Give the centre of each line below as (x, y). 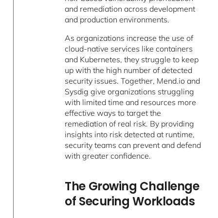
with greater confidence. (108, 155)
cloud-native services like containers (129, 48)
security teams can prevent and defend (133, 145)
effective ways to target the (113, 113)
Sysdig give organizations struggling (130, 91)
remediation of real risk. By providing (130, 123)
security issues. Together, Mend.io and (133, 81)
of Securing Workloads (130, 201)
